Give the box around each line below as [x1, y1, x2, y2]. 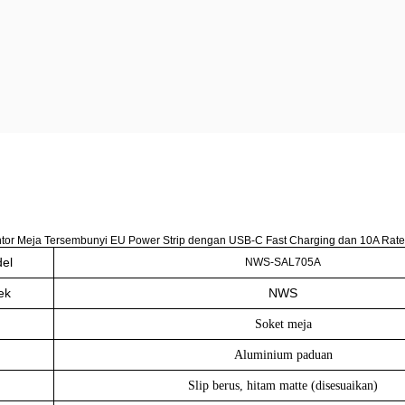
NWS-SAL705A [245, 256, 321, 268]
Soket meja [254, 317, 312, 331]
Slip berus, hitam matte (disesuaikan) [188, 379, 378, 392]
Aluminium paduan [233, 348, 333, 362]
